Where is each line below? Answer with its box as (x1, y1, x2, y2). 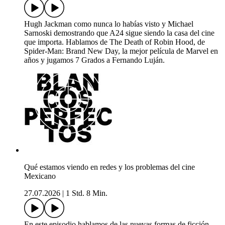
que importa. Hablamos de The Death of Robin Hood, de (24, 38, 205, 47)
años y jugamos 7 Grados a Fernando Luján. (24, 56, 165, 65)
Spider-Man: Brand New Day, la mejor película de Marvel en (24, 47, 218, 56)
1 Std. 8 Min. (66, 189, 107, 198)
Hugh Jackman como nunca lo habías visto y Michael (24, 20, 193, 29)
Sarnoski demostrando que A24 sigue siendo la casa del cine (24, 29, 214, 38)
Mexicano (24, 172, 56, 181)
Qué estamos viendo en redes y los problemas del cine (24, 163, 195, 172)
